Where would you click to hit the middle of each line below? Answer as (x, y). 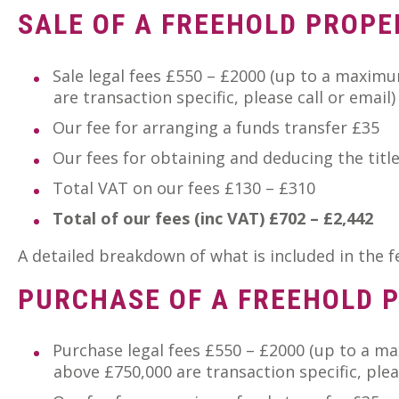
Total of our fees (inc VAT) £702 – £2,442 (213, 218)
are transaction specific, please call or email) (224, 97)
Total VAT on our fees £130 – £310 (184, 187)
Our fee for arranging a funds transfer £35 (216, 127)
